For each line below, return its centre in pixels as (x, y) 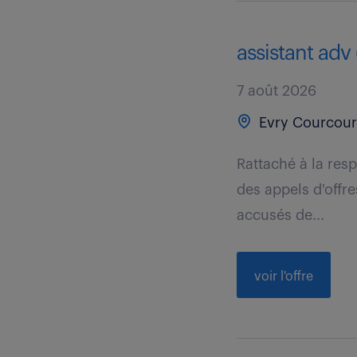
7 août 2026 (277, 91)
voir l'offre (284, 277)
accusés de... (281, 215)
